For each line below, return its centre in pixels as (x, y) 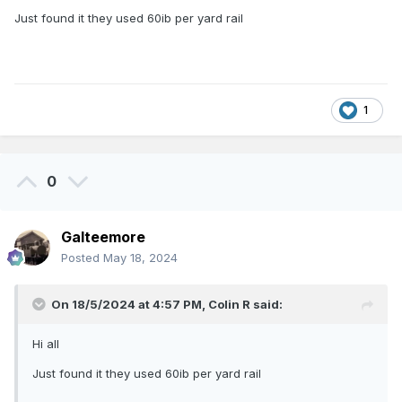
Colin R (229, 305)
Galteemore (103, 237)
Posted (82, 258)
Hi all (46, 344)
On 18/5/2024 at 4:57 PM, (130, 305)
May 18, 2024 (140, 258)
